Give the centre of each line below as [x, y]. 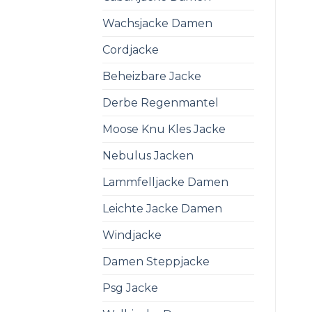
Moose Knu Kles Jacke [164, 129]
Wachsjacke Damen [157, 23]
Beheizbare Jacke [152, 76]
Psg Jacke [130, 288]
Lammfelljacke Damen [165, 182]
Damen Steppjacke [156, 261]
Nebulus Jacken [148, 155]
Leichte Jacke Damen [162, 208]
